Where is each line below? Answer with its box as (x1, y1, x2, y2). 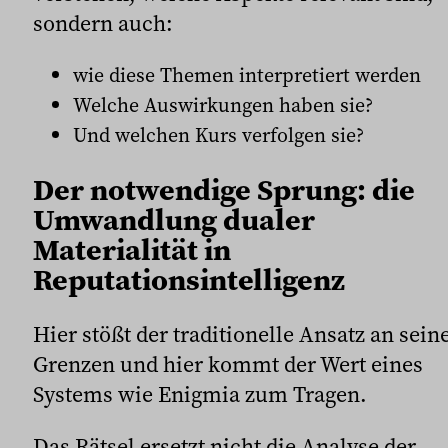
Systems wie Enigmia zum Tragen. (33, 379, 367, 410)
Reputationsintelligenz (33, 258, 345, 300)
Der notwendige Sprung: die (33, 168, 415, 210)
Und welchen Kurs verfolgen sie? (73, 120, 364, 149)
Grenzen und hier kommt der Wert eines (33, 349, 423, 380)
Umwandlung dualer (33, 198, 315, 240)
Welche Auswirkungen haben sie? (73, 90, 373, 119)
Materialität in (33, 228, 231, 270)
